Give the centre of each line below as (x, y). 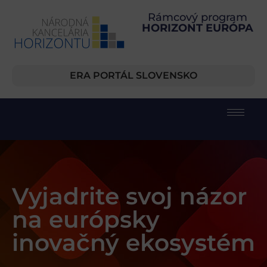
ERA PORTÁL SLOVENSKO (133, 76)
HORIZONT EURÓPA (197, 28)
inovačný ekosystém (133, 243)
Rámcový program (197, 17)
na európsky (86, 220)
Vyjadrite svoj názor (129, 196)
